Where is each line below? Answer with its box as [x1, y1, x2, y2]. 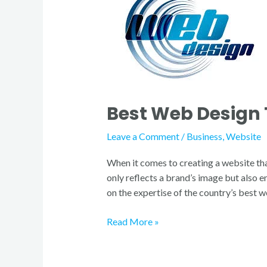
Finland [105, 51, 136, 63]
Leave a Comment [106, 131, 179, 142]
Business [186, 131, 222, 142]
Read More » [106, 215, 159, 227]
